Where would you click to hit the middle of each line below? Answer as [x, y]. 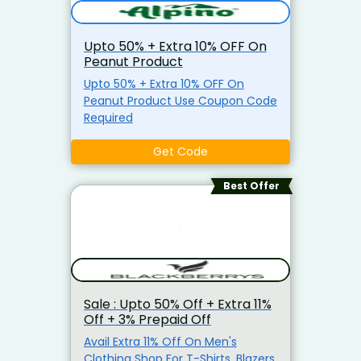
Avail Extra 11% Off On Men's [160, 342]
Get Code [180, 151]
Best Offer [252, 185]
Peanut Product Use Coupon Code [129, 100]
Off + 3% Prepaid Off [147, 320]
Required [108, 117]
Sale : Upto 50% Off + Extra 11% [177, 305]
